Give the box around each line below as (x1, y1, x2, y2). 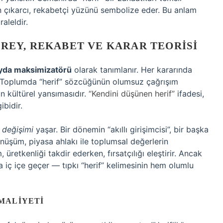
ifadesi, (175, 89, 204, 99)
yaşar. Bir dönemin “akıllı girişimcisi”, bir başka (33, 124, 209, 134)
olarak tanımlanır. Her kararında (72, 65, 192, 75)
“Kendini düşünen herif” (89, 89, 175, 99)
